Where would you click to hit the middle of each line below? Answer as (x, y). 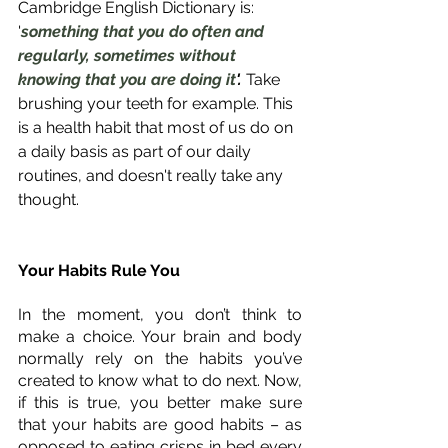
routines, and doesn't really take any (152, 175)
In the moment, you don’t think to (160, 314)
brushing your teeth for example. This (157, 103)
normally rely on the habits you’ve (160, 358)
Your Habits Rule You (99, 270)
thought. (50, 199)
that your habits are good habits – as (160, 424)
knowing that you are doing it (127, 79)
